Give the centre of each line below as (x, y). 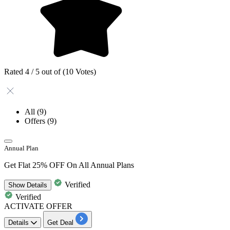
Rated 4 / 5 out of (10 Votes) (50, 71)
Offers (36, 121)
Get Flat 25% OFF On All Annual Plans (69, 165)
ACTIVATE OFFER (38, 206)
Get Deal (60, 222)
